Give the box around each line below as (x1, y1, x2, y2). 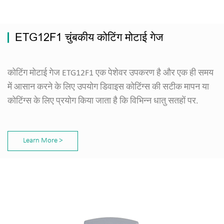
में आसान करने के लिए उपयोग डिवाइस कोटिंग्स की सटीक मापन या (7, 82, 209, 92)
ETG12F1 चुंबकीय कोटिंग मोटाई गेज (15, 30, 163, 43)
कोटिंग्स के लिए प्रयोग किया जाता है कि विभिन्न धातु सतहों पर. (7, 96, 198, 106)
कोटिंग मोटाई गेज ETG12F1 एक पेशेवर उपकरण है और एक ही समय (7, 68, 213, 78)
